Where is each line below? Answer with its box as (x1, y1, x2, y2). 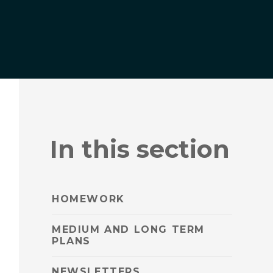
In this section (50, 133, 230, 164)
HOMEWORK (52, 193, 125, 205)
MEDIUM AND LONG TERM (52, 224, 205, 236)
